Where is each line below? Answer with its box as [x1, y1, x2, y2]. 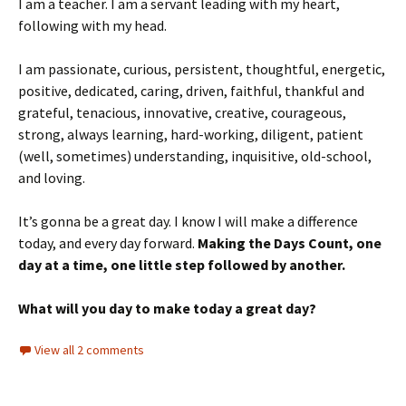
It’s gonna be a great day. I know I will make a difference [18, 211, 358, 230]
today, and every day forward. [18, 233, 198, 252]
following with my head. [18, 15, 167, 34]
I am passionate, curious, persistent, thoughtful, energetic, [18, 59, 385, 78]
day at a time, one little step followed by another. [18, 255, 345, 274]
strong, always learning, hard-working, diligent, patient [18, 124, 363, 143]
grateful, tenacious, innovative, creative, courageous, [18, 102, 346, 121]
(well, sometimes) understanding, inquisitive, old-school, [18, 146, 372, 165]
